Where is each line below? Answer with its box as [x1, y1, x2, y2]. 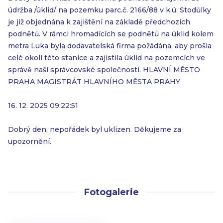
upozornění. [8, 137, 51, 146]
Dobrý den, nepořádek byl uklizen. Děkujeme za [8, 125, 181, 134]
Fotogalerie [84, 187, 139, 198]
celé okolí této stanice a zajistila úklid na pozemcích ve [8, 53, 205, 62]
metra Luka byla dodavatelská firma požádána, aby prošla [8, 41, 212, 50]
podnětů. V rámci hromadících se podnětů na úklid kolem [8, 29, 214, 38]
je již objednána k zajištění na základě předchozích [8, 17, 190, 26]
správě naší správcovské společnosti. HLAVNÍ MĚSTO [8, 65, 200, 74]
